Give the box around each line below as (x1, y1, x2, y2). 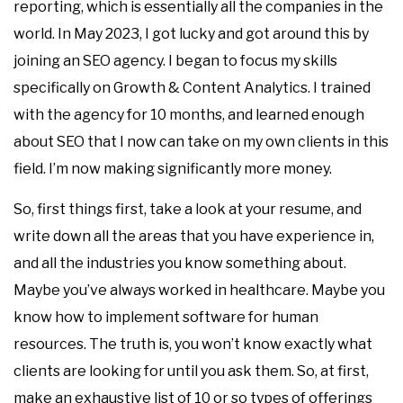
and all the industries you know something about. (13, 255, 346, 272)
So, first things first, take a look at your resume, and (13, 201, 362, 218)
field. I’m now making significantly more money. (13, 160, 332, 177)
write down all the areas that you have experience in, (13, 228, 374, 245)
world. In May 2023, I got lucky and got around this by (13, 25, 369, 42)
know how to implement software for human (13, 309, 318, 326)
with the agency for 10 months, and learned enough (13, 106, 364, 123)
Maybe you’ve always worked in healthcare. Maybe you (13, 282, 385, 299)
